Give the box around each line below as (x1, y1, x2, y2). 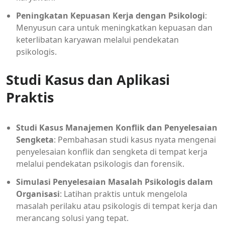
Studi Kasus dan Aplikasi (6, 70, 170, 89)
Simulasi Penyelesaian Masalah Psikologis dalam (16, 176, 213, 187)
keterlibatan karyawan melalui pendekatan (16, 34, 179, 45)
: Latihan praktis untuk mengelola (60, 188, 187, 199)
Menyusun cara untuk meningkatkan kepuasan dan (16, 22, 212, 33)
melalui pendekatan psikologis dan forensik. (16, 158, 184, 169)
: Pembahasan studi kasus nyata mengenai (54, 134, 216, 145)
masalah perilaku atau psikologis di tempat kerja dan (16, 200, 217, 211)
